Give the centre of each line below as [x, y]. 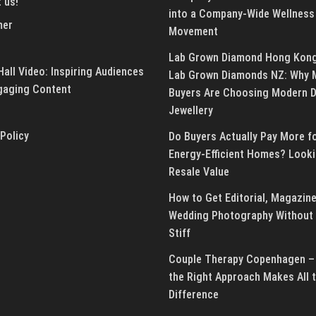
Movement [193, 32]
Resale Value [199, 172]
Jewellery [194, 111]
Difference [194, 295]
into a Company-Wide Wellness [242, 14]
